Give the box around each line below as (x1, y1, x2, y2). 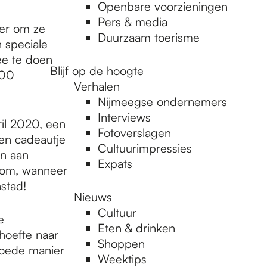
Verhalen (74, 79, 120, 94)
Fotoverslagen (98, 125, 171, 140)
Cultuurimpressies (98, 141, 192, 156)
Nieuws (74, 190, 112, 204)
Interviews (98, 110, 151, 125)
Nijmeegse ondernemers (98, 94, 227, 109)
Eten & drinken (98, 221, 175, 235)
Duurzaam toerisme (98, 30, 200, 45)
